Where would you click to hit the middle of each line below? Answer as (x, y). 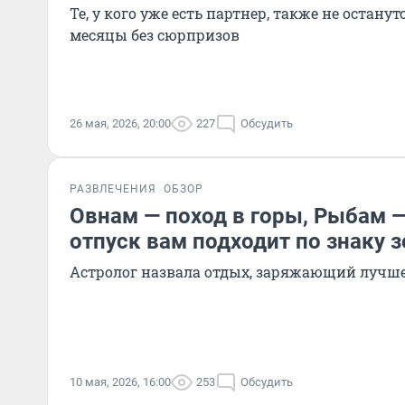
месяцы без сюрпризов (155, 35)
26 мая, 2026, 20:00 (120, 123)
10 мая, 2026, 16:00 (120, 382)
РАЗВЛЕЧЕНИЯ (113, 189)
